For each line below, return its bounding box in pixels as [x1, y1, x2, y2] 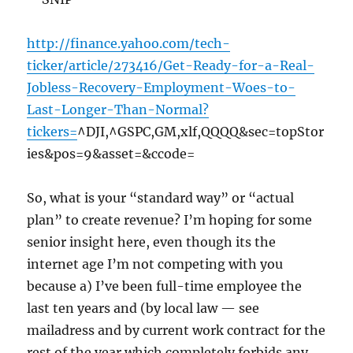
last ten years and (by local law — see [27, 300, 260, 317]
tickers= [27, 124, 78, 140]
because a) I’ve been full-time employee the [27, 278, 303, 295]
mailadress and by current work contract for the [27, 322, 326, 339]
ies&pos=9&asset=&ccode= [27, 146, 195, 162]
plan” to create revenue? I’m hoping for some [27, 212, 313, 229]
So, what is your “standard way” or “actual [27, 190, 295, 206]
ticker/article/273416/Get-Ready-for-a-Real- [27, 58, 315, 74]
